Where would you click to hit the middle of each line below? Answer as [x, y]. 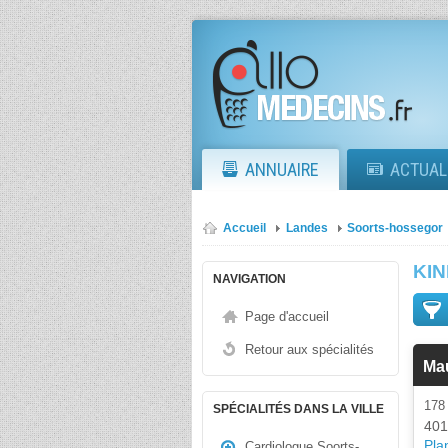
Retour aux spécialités [309, 349]
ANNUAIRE [282, 169]
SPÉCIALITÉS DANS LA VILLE [298, 409]
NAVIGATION [249, 279]
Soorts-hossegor [395, 228]
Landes [307, 228]
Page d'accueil [287, 316]
